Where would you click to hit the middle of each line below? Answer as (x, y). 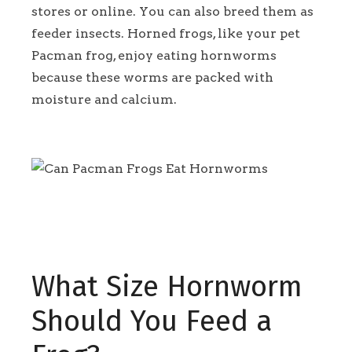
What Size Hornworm (167, 287)
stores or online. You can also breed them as (172, 12)
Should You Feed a (152, 322)
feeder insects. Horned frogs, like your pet (166, 34)
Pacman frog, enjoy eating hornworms (154, 56)
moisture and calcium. (106, 100)
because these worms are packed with (152, 78)
